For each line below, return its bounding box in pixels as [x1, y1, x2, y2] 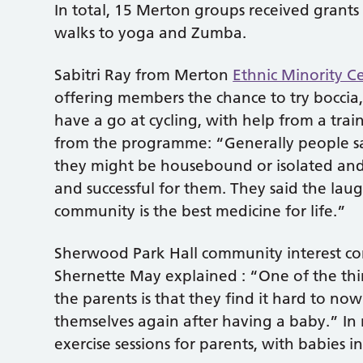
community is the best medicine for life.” [54, 201, 347, 220]
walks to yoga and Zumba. [54, 23, 247, 42]
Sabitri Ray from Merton [54, 65, 233, 84]
